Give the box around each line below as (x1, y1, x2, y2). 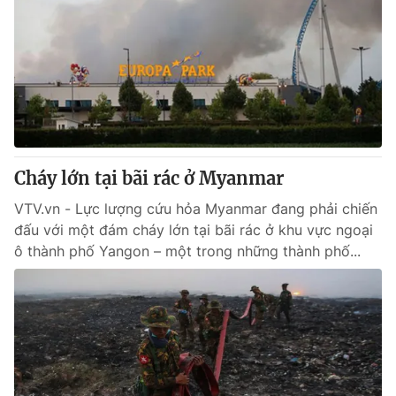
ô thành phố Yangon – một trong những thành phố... (14, 242, 361, 260)
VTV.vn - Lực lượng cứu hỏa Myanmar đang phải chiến (14, 200, 377, 217)
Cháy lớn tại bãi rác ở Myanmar (14, 167, 284, 189)
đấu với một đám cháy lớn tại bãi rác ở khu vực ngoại (14, 221, 373, 239)
